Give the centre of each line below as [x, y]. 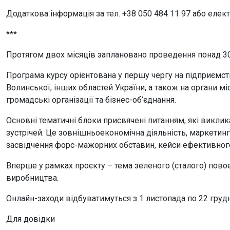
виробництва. [32, 178]
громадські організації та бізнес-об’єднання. [91, 100]
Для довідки [31, 219]
